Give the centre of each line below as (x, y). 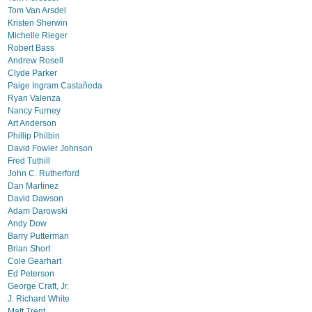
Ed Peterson (31, 274)
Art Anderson (32, 123)
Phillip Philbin (34, 136)
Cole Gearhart (34, 261)
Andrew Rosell (36, 61)
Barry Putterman (38, 236)
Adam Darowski (38, 211)
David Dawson (36, 198)
